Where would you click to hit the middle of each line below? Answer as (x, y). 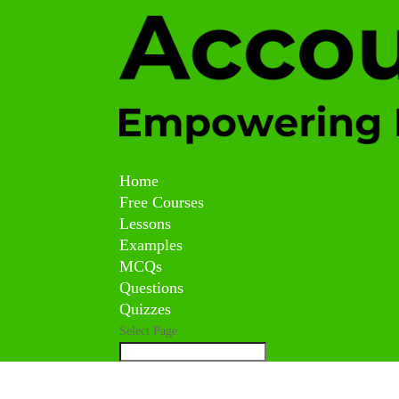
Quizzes (146, 309)
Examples (151, 244)
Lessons (146, 223)
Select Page (149, 330)
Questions (152, 287)
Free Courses (162, 202)
